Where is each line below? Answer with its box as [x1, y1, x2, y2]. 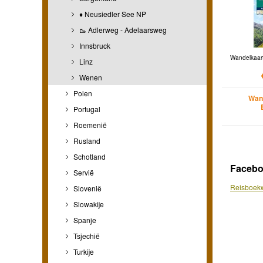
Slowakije [72, 198, 104, 209]
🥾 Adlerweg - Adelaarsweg [77, 24, 167, 35]
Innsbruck [77, 40, 110, 50]
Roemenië [72, 119, 107, 130]
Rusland [72, 135, 100, 146]
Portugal [72, 103, 100, 114]
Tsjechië [72, 230, 100, 241]
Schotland [72, 151, 106, 161]
